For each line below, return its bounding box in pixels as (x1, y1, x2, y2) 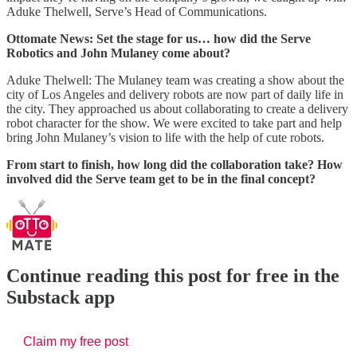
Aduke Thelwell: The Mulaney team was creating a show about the (6, 73, 344, 87)
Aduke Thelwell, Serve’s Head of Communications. (6, 4, 267, 18)
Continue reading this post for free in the (6, 265, 339, 287)
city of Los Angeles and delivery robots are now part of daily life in (6, 87, 343, 101)
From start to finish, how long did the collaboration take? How (6, 157, 343, 171)
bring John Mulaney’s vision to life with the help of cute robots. (6, 130, 324, 144)
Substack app (6, 287, 115, 308)
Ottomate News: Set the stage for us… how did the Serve (6, 31, 311, 45)
